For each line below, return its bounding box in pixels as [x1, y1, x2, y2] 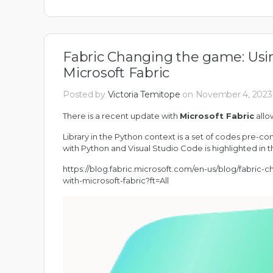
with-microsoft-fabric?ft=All [63, 175, 169, 185]
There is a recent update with [63, 111, 180, 121]
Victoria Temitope [107, 89, 180, 100]
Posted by [63, 89, 108, 100]
